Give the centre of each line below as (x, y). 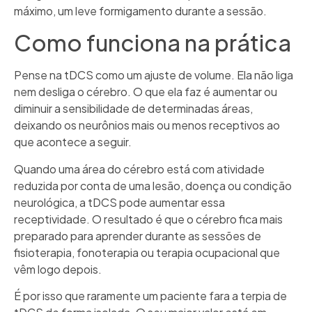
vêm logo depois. (58, 269)
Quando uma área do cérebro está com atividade (139, 169)
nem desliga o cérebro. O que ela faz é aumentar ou (146, 92)
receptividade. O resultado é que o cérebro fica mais (148, 219)
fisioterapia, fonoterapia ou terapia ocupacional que (147, 252)
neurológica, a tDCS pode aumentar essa (119, 202)
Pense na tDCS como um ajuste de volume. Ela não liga (154, 75)
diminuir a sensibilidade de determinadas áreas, (133, 109)
